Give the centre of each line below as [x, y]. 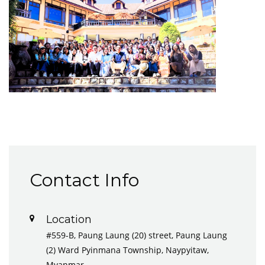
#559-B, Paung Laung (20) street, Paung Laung [137, 235]
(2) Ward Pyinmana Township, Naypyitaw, [127, 250]
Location [69, 219]
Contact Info [84, 180]
